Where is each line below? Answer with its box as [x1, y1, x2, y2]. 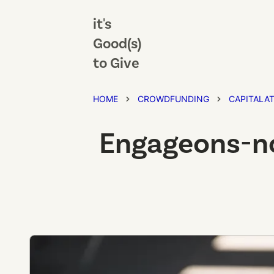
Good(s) [93, 34, 141, 53]
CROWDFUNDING [138, 94, 209, 104]
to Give [93, 54, 139, 73]
